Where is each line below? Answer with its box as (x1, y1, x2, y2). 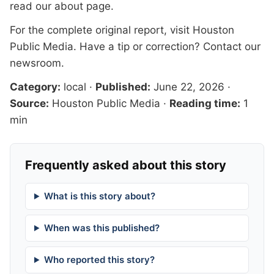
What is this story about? (43, 190, 155, 202)
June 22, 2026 (154, 81, 224, 93)
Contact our (203, 40, 261, 53)
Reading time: (169, 97, 240, 109)
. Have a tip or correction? (73, 40, 203, 53)
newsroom (10, 57, 61, 69)
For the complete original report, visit (10, 24, 193, 36)
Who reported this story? (43, 254, 155, 265)
